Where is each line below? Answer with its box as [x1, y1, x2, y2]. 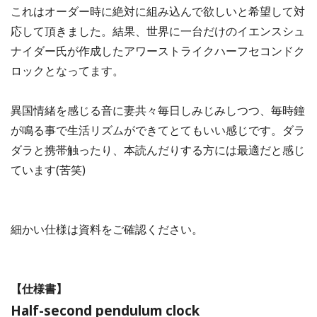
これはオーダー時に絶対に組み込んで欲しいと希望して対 [11, 3, 305, 19]
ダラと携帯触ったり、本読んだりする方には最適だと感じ [11, 142, 305, 158]
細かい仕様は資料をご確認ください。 [11, 221, 203, 237]
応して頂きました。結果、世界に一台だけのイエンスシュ [11, 23, 305, 39]
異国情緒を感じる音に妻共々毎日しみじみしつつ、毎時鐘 [11, 102, 305, 118]
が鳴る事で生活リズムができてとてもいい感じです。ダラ [11, 122, 305, 138]
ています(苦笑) [11, 161, 86, 178]
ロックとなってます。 [11, 62, 124, 79]
